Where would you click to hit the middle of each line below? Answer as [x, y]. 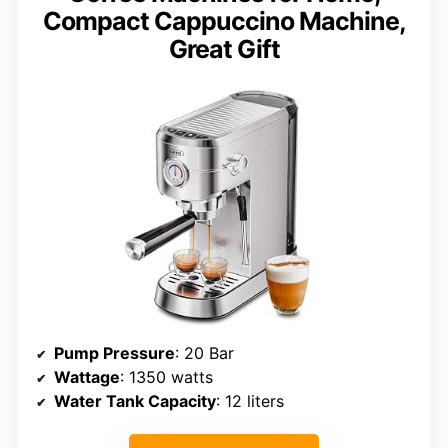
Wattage [87, 376]
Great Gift [224, 48]
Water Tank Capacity [135, 400]
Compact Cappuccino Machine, [224, 20]
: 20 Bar [204, 352]
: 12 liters [250, 400]
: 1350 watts [166, 376]
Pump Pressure [114, 352]
